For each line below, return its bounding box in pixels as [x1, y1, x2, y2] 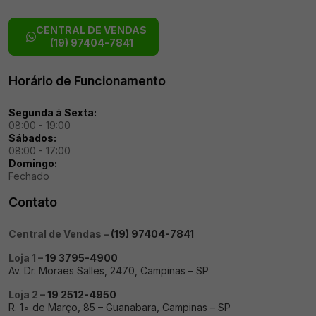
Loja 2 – [8, 288, 47, 300]
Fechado [8, 169, 49, 182]
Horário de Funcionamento [8, 73, 166, 88]
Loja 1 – [8, 251, 45, 264]
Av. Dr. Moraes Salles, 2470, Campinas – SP [8, 264, 209, 276]
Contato [8, 194, 57, 209]
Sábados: [8, 131, 56, 144]
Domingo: [8, 157, 57, 169]
